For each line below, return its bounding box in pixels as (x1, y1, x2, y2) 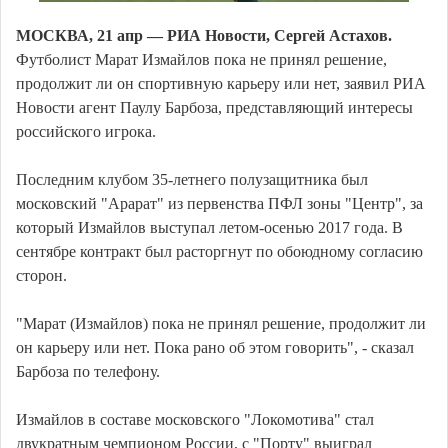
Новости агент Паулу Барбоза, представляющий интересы (16, 99, 413, 117)
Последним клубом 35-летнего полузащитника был (16, 171, 368, 189)
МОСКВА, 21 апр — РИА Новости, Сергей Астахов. (16, 27, 392, 45)
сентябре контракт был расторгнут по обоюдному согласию (16, 243, 423, 261)
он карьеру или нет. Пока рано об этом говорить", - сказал (16, 339, 414, 357)
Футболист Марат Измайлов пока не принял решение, (16, 51, 387, 69)
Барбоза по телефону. (16, 363, 160, 381)
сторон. (16, 267, 67, 285)
